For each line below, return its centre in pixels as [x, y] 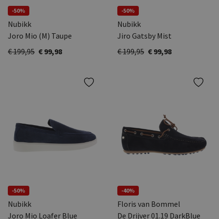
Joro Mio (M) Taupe [40, 36]
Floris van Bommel [149, 204]
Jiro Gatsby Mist [144, 36]
